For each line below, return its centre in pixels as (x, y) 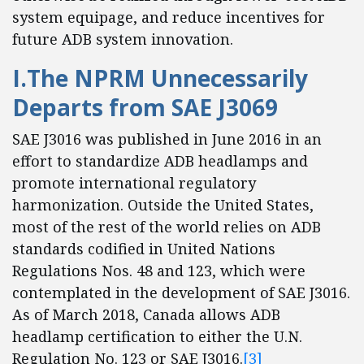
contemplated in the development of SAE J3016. (181, 292)
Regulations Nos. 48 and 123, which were (159, 271)
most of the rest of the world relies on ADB (167, 227)
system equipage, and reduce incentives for (169, 17)
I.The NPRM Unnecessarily (160, 78)
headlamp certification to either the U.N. (157, 336)
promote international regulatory (134, 183)
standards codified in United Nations (144, 249)
